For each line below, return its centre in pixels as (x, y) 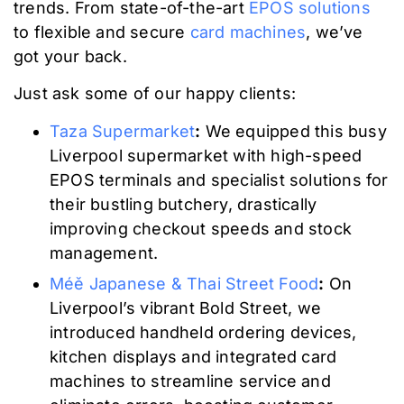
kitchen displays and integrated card (193, 356)
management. (104, 252)
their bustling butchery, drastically (184, 204)
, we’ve (335, 32)
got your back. (70, 56)
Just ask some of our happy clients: (155, 94)
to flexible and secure (102, 32)
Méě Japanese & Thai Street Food (184, 283)
